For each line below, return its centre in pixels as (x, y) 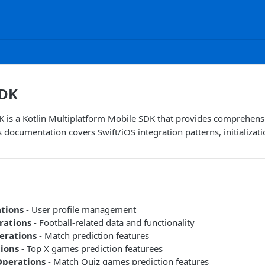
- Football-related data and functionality (113, 222)
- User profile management (80, 209)
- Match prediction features (93, 235)
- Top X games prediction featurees (91, 248)
